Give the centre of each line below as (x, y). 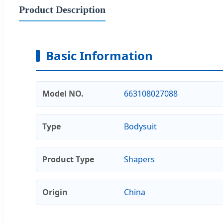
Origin (55, 192)
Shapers (139, 159)
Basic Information (99, 55)
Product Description (62, 9)
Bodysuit (140, 126)
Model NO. (63, 93)
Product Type (68, 159)
